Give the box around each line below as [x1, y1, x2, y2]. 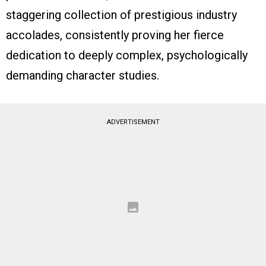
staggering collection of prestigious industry [6, 8, 237, 23]
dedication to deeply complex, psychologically [6, 48, 248, 63]
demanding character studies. [6, 68, 162, 83]
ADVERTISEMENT [106, 118, 160, 126]
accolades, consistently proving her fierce [6, 28, 224, 43]
